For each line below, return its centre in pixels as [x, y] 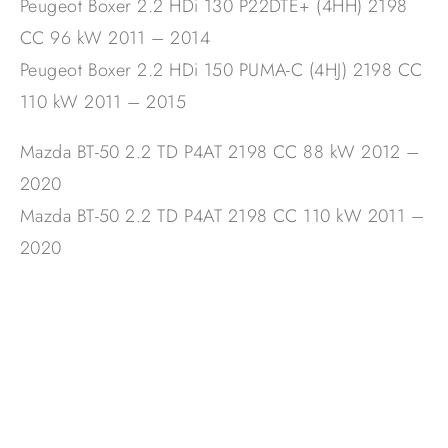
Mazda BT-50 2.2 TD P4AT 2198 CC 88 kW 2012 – [220, 152]
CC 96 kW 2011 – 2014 [115, 38]
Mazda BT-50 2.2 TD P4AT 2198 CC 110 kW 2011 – [222, 216]
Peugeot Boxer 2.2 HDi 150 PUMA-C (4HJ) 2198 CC [221, 70]
